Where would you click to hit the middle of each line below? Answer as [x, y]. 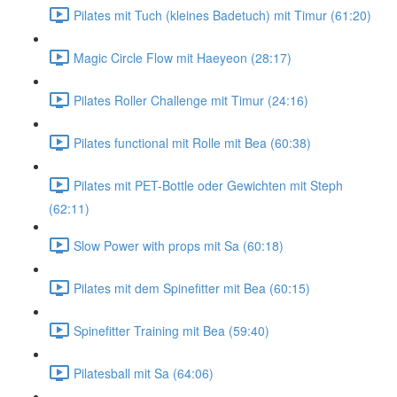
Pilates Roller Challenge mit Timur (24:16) [191, 100]
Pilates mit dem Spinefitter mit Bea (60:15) [192, 288]
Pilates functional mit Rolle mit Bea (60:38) [192, 142]
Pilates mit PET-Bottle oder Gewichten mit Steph [208, 185]
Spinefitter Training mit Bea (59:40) [171, 330]
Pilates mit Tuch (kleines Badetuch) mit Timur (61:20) [222, 15]
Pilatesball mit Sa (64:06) [144, 373]
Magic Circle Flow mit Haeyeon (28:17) [183, 57]
